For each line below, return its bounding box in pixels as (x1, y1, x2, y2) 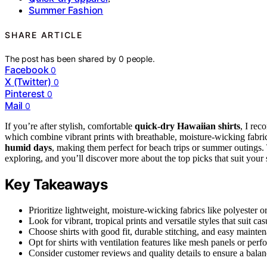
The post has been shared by (5, 54, 119, 64)
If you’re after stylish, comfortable (5, 121, 135, 132)
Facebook (5, 64, 49, 76)
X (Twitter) (5, 76, 51, 88)
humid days (5, 142, 52, 153)
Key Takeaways (5, 176, 108, 194)
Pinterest (5, 88, 45, 100)
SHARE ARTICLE (5, 30, 83, 40)
